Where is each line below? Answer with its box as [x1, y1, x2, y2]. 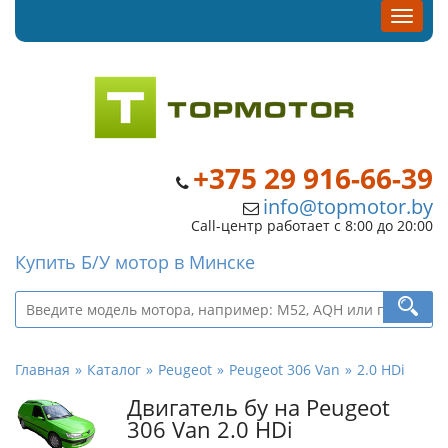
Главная [15, 360, 70, 379]
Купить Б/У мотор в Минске [15, 250, 255, 274]
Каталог [87, 360, 141, 379]
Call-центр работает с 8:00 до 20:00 [191, 216, 433, 235]
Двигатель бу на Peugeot [127, 393, 390, 422]
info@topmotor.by [263, 193, 433, 220]
